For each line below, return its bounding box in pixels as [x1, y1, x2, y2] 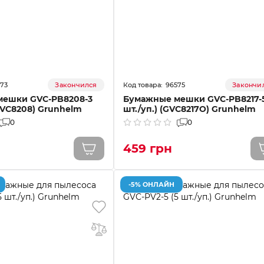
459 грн [123, 141, 172, 156]
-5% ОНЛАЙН [128, 180, 174, 189]
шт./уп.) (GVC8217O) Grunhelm [123, 104, 256, 114]
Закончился [55, 81, 97, 89]
